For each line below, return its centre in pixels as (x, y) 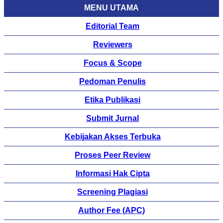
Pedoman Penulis (112, 82)
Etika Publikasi (112, 100)
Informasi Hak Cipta (112, 174)
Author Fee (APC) (111, 211)
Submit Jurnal (112, 118)
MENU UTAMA (111, 8)
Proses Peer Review (112, 155)
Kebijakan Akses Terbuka (112, 137)
